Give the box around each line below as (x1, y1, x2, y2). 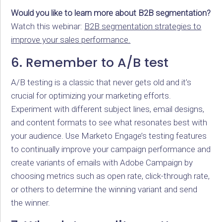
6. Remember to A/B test (11, 53, 169, 71)
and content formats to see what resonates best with (11, 117, 208, 127)
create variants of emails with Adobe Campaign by (11, 157, 193, 167)
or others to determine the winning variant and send (11, 184, 198, 194)
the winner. (11, 197, 51, 208)
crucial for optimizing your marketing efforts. (11, 90, 171, 101)
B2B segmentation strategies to (84, 21, 202, 31)
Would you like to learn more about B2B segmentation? (11, 7, 211, 18)
